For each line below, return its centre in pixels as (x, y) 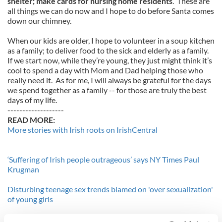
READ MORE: (31, 120)
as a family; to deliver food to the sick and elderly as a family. (109, 50)
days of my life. (32, 100)
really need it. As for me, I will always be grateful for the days (109, 80)
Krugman (23, 169)
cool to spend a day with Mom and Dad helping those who (105, 70)
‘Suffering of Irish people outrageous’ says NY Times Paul (103, 159)
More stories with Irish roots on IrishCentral (83, 130)
